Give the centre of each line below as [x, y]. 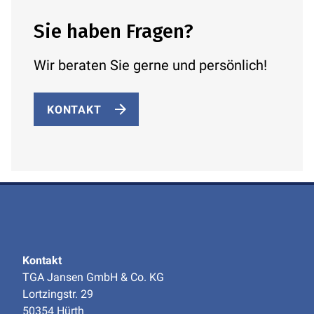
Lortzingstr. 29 [58, 294]
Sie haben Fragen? [114, 31]
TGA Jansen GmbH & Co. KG [93, 277]
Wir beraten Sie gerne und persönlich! [150, 65]
